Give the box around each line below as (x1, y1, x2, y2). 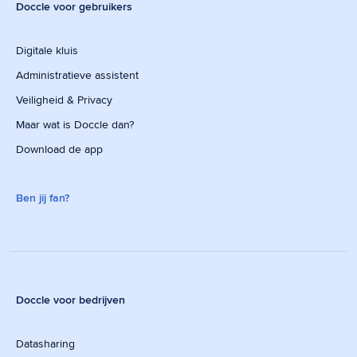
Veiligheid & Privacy (16, 92, 112, 108)
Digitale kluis (16, 42, 78, 59)
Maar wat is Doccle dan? (16, 116, 134, 133)
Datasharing (16, 335, 75, 352)
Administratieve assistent (16, 67, 139, 84)
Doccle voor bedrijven (16, 292, 125, 308)
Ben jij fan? (16, 190, 69, 206)
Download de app (16, 141, 103, 158)
